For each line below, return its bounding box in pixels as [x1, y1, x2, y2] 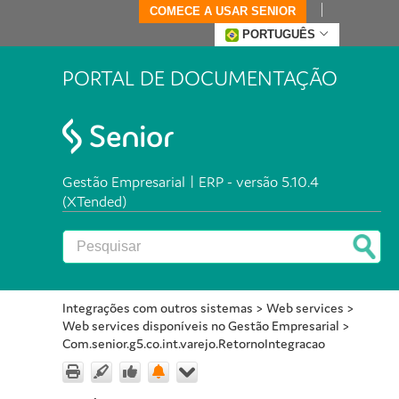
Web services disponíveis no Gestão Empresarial [62, 317, 339, 335]
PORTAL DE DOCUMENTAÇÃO [62, 65, 338, 92]
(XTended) [62, 191, 126, 212]
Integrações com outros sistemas [62, 299, 253, 317]
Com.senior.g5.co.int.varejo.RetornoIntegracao [62, 335, 325, 353]
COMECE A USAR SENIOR [149, 4, 296, 18]
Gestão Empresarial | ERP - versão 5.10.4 [62, 172, 319, 192]
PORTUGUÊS [238, 28, 319, 41]
